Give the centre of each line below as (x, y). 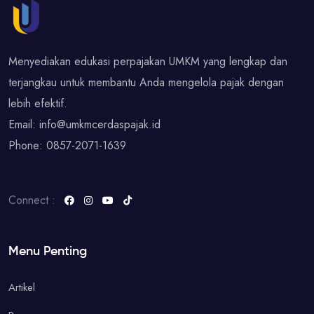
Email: (24, 125)
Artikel (22, 288)
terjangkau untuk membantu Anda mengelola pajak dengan (146, 83)
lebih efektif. (38, 104)
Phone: (27, 146)
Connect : (32, 200)
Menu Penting (48, 252)
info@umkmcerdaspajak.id (100, 125)
